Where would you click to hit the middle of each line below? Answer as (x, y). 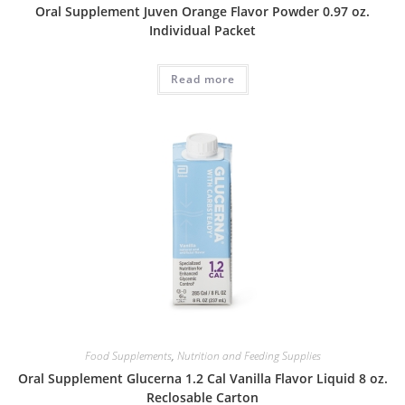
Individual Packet (202, 31)
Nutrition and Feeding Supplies (249, 355)
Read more (202, 80)
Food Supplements (128, 355)
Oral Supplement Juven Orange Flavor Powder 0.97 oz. (202, 12)
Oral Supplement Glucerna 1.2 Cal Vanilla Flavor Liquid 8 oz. (202, 378)
